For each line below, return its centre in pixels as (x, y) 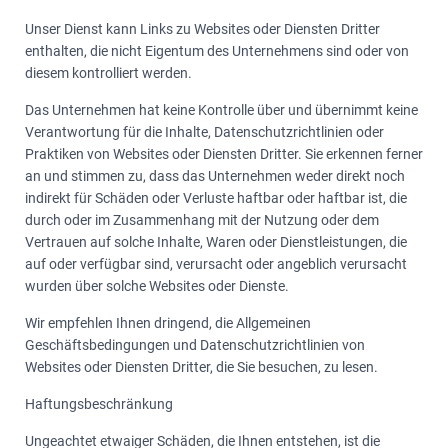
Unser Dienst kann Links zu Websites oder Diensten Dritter (202, 29)
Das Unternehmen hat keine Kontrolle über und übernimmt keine (221, 110)
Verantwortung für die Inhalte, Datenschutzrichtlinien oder (204, 132)
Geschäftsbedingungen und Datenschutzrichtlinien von (195, 345)
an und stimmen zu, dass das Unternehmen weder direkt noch (215, 176)
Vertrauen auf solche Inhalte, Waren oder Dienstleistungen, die (216, 242)
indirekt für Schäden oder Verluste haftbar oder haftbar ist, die (216, 198)
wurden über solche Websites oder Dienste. (157, 286)
